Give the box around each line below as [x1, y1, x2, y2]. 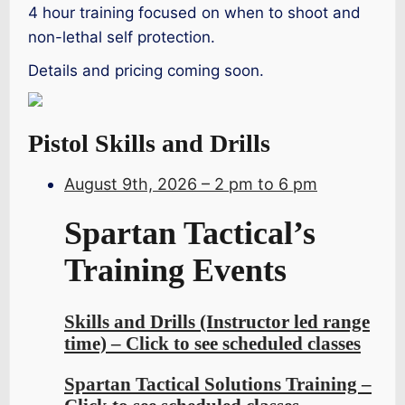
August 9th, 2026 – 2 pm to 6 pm [64, 174, 317, 193]
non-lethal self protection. [28, 27, 215, 46]
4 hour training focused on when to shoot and [28, 3, 361, 22]
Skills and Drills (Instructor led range [64, 311, 370, 334]
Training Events [64, 252, 287, 289]
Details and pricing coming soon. [28, 61, 264, 80]
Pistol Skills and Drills [28, 129, 270, 158]
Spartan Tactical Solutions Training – [64, 373, 372, 396]
